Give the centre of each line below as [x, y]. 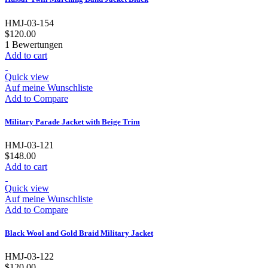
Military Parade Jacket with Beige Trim [72, 121]
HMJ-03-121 [29, 145]
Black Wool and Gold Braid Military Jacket [79, 233]
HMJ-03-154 [29, 23]
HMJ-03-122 [29, 257]
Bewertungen [36, 44]
